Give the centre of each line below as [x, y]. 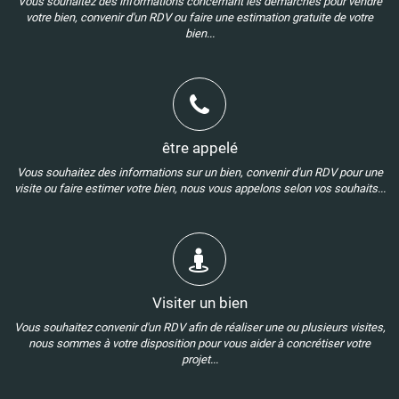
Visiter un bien [199, 303]
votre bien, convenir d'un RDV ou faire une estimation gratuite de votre [199, 17]
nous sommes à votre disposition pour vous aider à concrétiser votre [199, 343]
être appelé [199, 148]
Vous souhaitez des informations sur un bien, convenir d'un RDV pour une [199, 172]
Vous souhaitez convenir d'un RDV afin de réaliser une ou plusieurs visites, [199, 327]
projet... [199, 359]
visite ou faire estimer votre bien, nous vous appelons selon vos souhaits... [199, 188]
